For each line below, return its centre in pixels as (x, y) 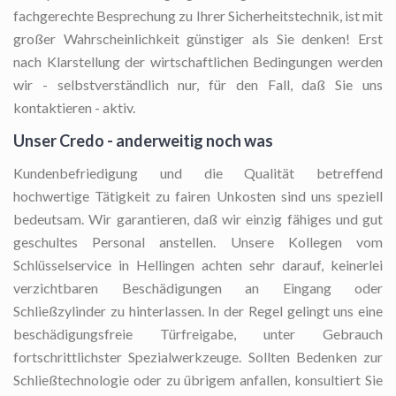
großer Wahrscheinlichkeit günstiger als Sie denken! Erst (198, 39)
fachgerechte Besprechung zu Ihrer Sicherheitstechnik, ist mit (198, 16)
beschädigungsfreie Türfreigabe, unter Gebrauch (198, 334)
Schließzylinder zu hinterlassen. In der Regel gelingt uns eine (198, 311)
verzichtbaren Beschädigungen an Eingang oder (198, 288)
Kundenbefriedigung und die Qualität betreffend (198, 173)
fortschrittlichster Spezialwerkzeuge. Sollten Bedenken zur (198, 357)
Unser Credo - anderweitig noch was (143, 141)
